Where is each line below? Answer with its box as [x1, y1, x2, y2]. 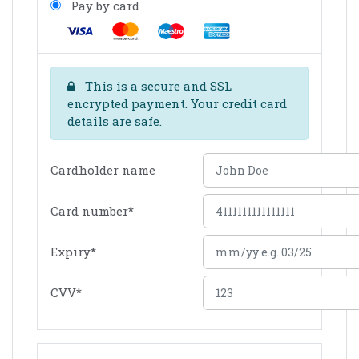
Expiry [50, 244, 91, 260]
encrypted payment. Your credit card [67, 95, 287, 112]
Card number [50, 203, 128, 220]
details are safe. [67, 113, 162, 130]
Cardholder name [50, 162, 155, 179]
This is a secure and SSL [82, 78, 232, 95]
